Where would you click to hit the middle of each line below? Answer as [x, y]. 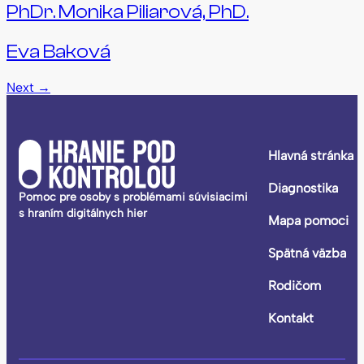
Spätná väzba [308, 253]
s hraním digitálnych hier [83, 213]
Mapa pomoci [309, 220]
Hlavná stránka [311, 155]
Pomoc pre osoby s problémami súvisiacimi [133, 197]
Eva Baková [58, 52]
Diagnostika [303, 188]
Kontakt [291, 318]
